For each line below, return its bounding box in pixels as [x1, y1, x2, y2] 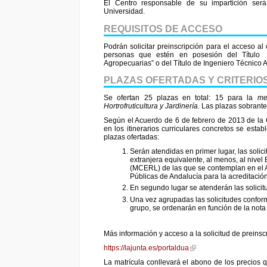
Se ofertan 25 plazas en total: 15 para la [104, 93, 257, 102]
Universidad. [104, 7, 145, 16]
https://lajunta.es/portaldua [104, 244, 189, 253]
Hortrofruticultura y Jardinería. [104, 101, 200, 110]
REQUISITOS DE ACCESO [104, 23, 222, 34]
